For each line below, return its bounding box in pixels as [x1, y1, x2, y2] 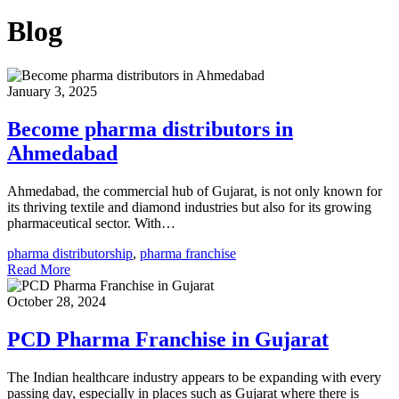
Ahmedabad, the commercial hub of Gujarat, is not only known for [7, 183, 382, 199]
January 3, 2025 [7, 83, 97, 99]
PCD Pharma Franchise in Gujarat [7, 327, 329, 351]
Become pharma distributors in [7, 117, 293, 141]
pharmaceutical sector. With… [7, 215, 175, 231]
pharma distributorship [7, 245, 133, 261]
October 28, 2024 [7, 293, 106, 309]
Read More [7, 261, 70, 277]
